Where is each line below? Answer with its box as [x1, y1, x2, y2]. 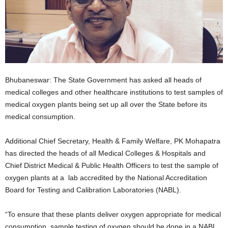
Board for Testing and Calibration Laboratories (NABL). [5, 186, 185, 194]
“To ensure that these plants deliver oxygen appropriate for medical [5, 210, 221, 219]
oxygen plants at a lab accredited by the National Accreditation [5, 174, 207, 182]
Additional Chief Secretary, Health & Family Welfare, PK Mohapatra [5, 137, 220, 146]
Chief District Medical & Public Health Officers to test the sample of [5, 161, 218, 170]
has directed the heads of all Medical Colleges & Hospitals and [5, 149, 206, 158]
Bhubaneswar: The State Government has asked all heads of [5, 76, 202, 84]
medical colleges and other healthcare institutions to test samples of [5, 88, 223, 97]
